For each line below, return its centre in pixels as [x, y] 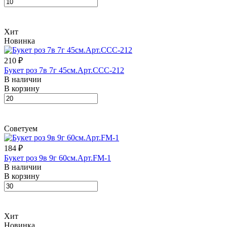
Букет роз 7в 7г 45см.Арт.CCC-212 [64, 70]
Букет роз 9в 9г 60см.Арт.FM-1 [58, 158]
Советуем [21, 128]
